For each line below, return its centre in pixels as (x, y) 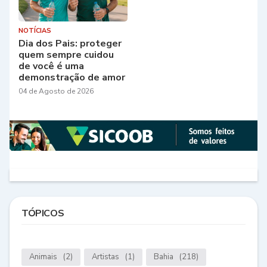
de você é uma (51, 66)
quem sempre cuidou (66, 55)
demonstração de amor (72, 77)
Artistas (105, 257)
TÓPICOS (43, 214)
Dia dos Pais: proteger (70, 43)
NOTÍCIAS (35, 30)
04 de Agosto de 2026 (56, 91)
